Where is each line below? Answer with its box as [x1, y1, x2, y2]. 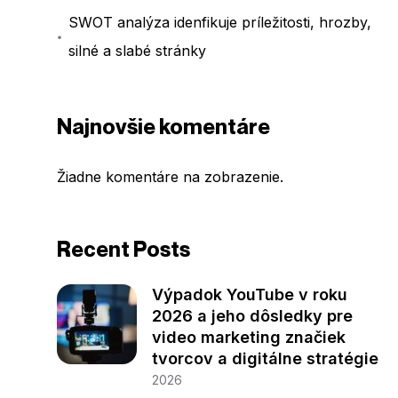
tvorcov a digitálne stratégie [151, 349, 378, 369]
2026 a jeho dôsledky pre [151, 306, 353, 326]
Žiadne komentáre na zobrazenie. [57, 168, 283, 187]
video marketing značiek [151, 328, 346, 347]
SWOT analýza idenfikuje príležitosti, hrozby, [68, 13, 372, 32]
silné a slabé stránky [68, 42, 207, 60]
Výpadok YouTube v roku [151, 285, 347, 305]
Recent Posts [57, 236, 190, 263]
